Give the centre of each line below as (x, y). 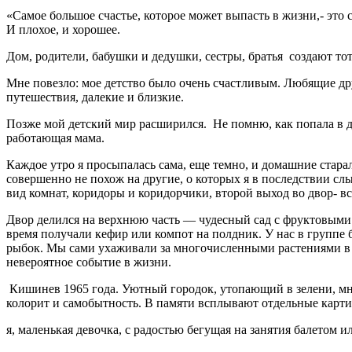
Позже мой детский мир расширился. (108, 123)
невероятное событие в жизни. (89, 262)
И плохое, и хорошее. (65, 29)
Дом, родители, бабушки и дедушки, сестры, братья (145, 56)
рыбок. (25, 247)
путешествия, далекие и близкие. (95, 97)
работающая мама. (55, 137)
